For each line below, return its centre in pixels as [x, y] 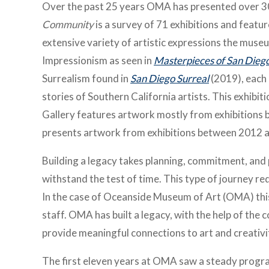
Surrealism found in [86, 78]
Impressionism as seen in [98, 60]
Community [68, 24]
